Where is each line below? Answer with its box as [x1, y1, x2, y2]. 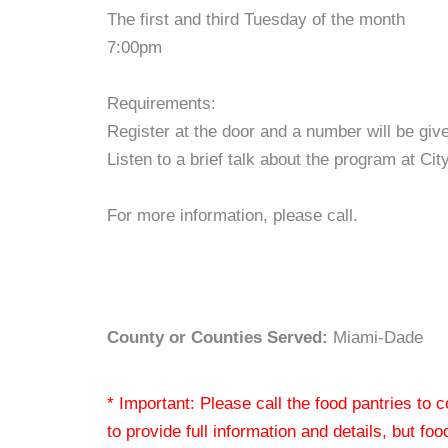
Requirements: [107, 94, 216, 113]
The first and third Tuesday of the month [107, 10, 405, 29]
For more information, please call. [107, 206, 358, 225]
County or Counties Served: [107, 328, 328, 347]
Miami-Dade [328, 328, 423, 347]
